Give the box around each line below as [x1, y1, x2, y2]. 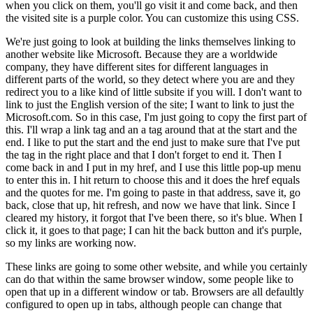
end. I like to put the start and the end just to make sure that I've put [6, 136, 300, 149]
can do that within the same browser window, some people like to [6, 273, 293, 286]
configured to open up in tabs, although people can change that [6, 298, 282, 311]
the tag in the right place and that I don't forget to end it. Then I [6, 149, 282, 161]
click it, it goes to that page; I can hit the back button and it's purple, [6, 224, 302, 237]
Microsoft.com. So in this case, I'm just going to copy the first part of [6, 111, 307, 124]
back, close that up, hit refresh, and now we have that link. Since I [6, 199, 296, 212]
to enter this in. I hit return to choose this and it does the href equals [6, 174, 300, 187]
